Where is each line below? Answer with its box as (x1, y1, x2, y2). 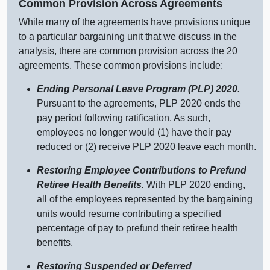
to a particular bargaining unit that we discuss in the (19, 31, 237, 42)
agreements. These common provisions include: (19, 60, 224, 71)
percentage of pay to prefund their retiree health (37, 222, 239, 233)
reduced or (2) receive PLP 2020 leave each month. (37, 141, 257, 152)
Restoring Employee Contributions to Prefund (37, 165, 247, 175)
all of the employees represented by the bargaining (37, 193, 253, 204)
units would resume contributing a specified (37, 208, 222, 219)
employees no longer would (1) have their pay (37, 127, 232, 137)
